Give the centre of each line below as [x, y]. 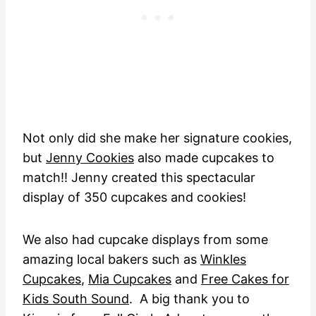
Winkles [223, 259]
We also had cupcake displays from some [145, 239]
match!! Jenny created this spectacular [139, 177]
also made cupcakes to [204, 157]
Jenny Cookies [90, 157]
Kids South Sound [76, 298]
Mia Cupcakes [130, 279]
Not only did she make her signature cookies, [157, 138]
